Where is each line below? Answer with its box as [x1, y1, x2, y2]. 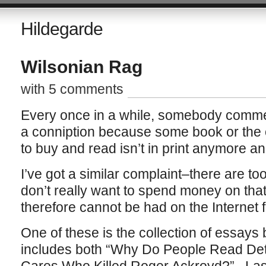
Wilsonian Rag [20, 57, 142, 77]
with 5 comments [20, 81, 123, 97]
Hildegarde [20, 19, 103, 39]
